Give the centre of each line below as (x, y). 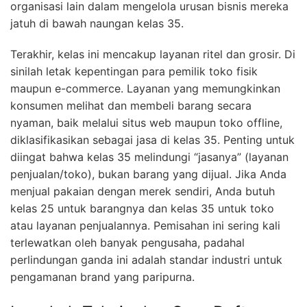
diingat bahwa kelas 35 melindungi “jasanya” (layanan (149, 157)
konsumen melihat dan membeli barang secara (131, 106)
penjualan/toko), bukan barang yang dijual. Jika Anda (148, 174)
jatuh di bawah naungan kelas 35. (97, 24)
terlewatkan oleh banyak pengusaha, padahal (127, 243)
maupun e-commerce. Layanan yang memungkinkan (145, 89)
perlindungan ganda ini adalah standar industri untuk (146, 260)
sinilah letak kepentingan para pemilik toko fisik (134, 72)
